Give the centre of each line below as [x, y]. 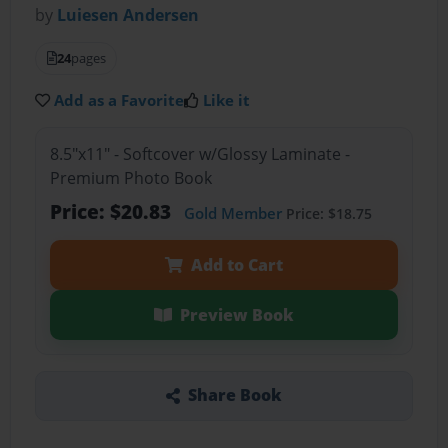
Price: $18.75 [326, 213]
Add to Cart [236, 264]
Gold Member [232, 212]
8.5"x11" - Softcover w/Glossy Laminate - [199, 153]
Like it [227, 100]
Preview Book [236, 314]
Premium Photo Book [130, 177]
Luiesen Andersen [128, 15]
